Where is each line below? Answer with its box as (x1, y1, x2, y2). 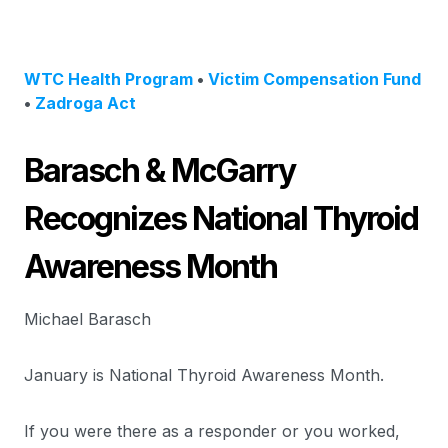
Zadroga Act (35, 93, 136, 113)
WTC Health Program (24, 69, 193, 89)
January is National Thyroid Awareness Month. (24, 365, 384, 385)
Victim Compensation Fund (208, 69, 421, 89)
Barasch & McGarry (24, 151, 295, 190)
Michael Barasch (24, 309, 151, 329)
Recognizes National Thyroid (24, 199, 418, 238)
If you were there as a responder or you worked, (24, 421, 400, 441)
